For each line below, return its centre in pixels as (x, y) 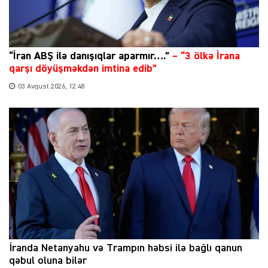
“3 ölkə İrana (210, 57)
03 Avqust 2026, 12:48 (51, 87)
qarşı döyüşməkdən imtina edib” (83, 69)
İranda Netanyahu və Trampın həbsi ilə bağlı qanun (126, 248)
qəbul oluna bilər (48, 261)
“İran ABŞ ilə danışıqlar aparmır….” (91, 57)
